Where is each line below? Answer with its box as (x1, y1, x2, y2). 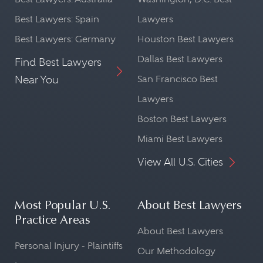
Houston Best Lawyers (137, 33, 234, 45)
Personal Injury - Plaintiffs (15, 240, 123, 251)
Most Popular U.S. (15, 200, 112, 213)
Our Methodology (137, 245, 215, 257)
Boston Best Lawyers (137, 113, 227, 124)
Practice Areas (15, 215, 90, 227)
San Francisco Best (137, 73, 218, 85)
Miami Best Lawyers (137, 133, 222, 144)
